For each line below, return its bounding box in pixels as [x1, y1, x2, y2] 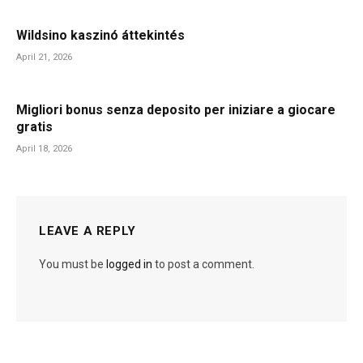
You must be [39, 257, 106, 271]
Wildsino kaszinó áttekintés [16, 27, 185, 43]
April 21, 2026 [16, 51, 72, 62]
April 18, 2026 [16, 143, 72, 154]
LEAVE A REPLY [39, 223, 136, 238]
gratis [16, 118, 53, 135]
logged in [106, 257, 152, 271]
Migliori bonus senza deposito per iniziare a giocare [16, 101, 335, 117]
